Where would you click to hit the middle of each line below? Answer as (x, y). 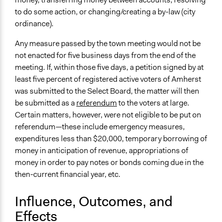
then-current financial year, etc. (68, 174)
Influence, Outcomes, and (94, 202)
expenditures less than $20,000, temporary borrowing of (111, 139)
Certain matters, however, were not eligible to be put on (108, 115)
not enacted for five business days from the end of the (105, 55)
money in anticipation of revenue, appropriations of (102, 151)
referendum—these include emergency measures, (100, 127)
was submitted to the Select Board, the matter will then (107, 91)
